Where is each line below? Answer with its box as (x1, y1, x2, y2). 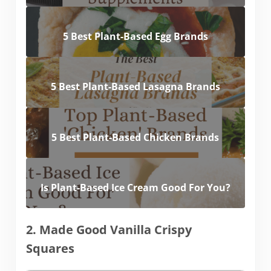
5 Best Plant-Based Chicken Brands (51, 130, 220, 144)
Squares (25, 240, 77, 257)
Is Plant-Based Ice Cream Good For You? (40, 181, 230, 195)
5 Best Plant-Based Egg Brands (62, 30, 208, 44)
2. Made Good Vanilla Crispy (25, 221, 192, 238)
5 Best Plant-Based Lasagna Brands (50, 80, 220, 94)
